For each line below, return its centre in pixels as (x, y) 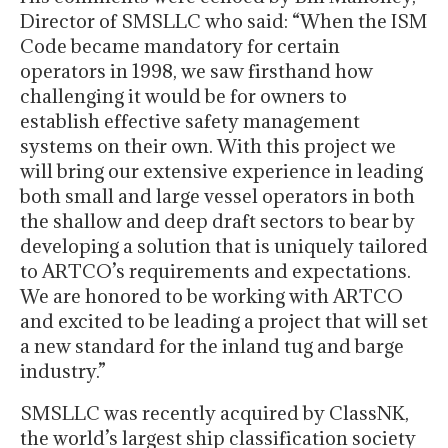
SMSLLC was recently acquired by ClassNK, (214, 413)
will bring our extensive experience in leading (221, 171)
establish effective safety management (190, 121)
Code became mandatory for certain (180, 46)
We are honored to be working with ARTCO (211, 296)
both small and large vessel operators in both (217, 196)
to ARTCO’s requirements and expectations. (215, 271)
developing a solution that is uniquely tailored (224, 246)
